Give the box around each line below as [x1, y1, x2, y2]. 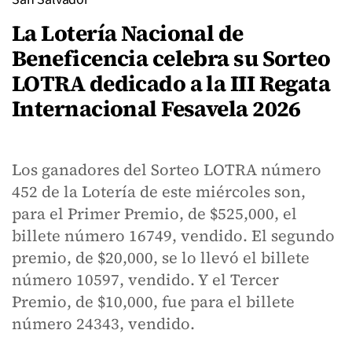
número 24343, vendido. [12, 313, 195, 335]
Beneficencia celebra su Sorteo [12, 43, 331, 73]
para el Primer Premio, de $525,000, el [12, 203, 297, 225]
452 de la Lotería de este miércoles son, [12, 181, 306, 203]
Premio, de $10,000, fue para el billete [12, 291, 295, 313]
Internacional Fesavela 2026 [12, 93, 301, 123]
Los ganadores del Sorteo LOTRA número [12, 159, 321, 181]
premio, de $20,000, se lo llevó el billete [12, 247, 310, 269]
